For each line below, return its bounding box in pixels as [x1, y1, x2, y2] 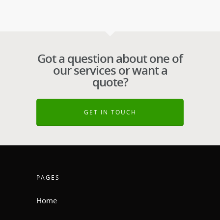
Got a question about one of [37, 50, 183, 66]
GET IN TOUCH [83, 108, 137, 116]
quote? [92, 73, 128, 90]
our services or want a [53, 61, 167, 78]
